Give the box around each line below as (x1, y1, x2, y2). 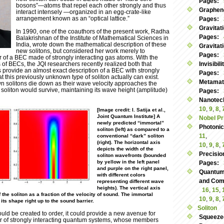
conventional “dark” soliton (97, 133, 164, 139)
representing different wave (97, 178, 164, 184)
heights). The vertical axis (97, 185, 160, 191)
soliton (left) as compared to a (97, 126, 169, 132)
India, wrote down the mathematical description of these (16, 41, 166, 48)
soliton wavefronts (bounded (97, 152, 166, 158)
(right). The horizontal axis (97, 139, 160, 145)
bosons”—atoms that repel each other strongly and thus (16, 2, 166, 9)
